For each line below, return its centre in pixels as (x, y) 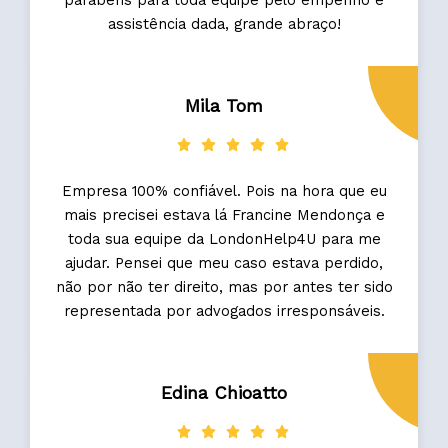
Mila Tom (224, 105)
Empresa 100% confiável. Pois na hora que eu (224, 190)
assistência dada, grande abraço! (224, 23)
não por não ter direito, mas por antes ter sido (224, 286)
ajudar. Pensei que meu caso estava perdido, (224, 262)
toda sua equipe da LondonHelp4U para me (224, 238)
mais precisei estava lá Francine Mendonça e (224, 214)
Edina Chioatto (224, 392)
